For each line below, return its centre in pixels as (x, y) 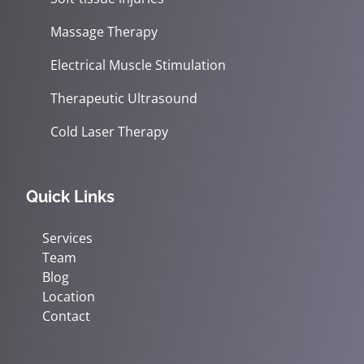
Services (67, 238)
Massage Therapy (104, 31)
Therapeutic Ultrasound (124, 98)
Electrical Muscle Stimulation (138, 65)
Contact (66, 316)
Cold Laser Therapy (109, 131)
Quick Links (70, 196)
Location (69, 296)
